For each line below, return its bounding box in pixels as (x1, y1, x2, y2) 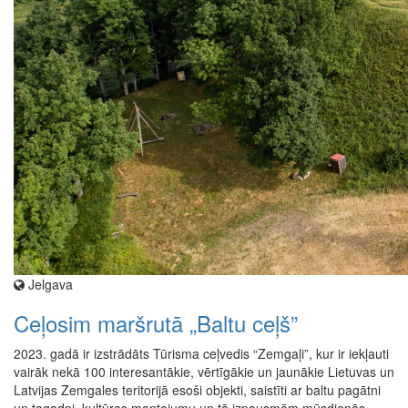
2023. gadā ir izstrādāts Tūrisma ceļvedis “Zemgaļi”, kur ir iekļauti (14, 344, 389, 363)
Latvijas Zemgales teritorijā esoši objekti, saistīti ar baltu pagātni (14, 381, 381, 400)
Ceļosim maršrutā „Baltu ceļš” (14, 307, 298, 340)
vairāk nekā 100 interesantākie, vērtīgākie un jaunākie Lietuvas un (14, 362, 394, 382)
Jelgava (25, 275, 73, 294)
